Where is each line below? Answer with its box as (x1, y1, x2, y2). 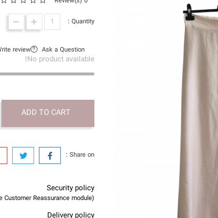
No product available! (27, 54, 94, 65)
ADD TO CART (21, 107, 71, 119)
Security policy (47, 183, 94, 194)
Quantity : (72, 17, 94, 27)
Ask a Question (42, 45, 85, 55)
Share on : (70, 150, 94, 160)
